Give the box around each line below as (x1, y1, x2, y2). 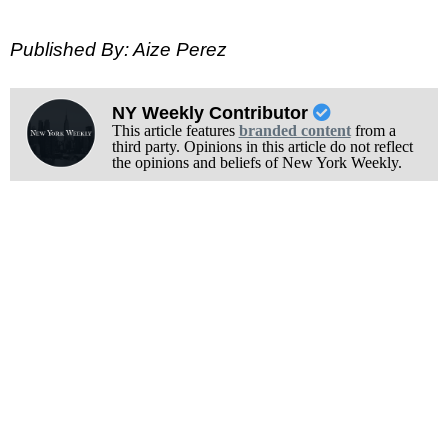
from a (350, 121, 396, 139)
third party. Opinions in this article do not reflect (111, 137, 413, 155)
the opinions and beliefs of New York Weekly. (111, 153, 402, 171)
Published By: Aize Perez (10, 39, 227, 61)
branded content (238, 121, 351, 139)
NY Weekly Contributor (111, 102, 313, 123)
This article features (111, 121, 239, 139)
